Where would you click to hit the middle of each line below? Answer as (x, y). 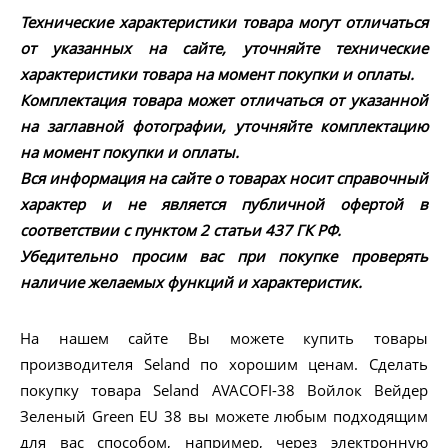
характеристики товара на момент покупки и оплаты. (217, 74)
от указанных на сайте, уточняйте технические (224, 48)
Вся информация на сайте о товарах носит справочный (224, 178)
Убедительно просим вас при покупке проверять (224, 256)
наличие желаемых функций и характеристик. (191, 282)
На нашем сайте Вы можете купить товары (224, 338)
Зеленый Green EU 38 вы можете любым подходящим (224, 416)
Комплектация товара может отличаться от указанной (224, 100)
